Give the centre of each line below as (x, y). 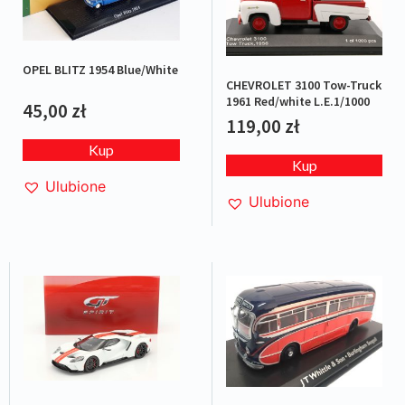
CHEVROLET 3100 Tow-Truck (304, 85)
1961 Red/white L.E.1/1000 (298, 102)
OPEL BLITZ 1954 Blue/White (100, 70)
